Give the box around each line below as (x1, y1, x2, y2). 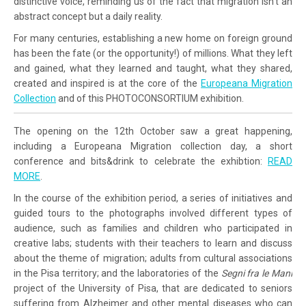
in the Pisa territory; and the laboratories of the (14, 267, 221, 279)
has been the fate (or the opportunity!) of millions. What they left (14, 47, 292, 59)
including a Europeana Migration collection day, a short (14, 140, 292, 152)
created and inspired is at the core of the (14, 77, 201, 89)
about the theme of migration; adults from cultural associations (14, 252, 292, 264)
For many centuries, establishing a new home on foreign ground (14, 32, 292, 44)
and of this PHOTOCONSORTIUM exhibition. (56, 92, 244, 104)
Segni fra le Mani (221, 267, 292, 279)
